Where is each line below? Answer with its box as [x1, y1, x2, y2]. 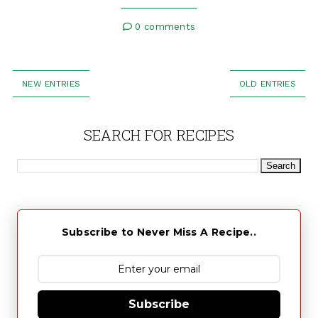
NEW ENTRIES [21, 79, 81, 89]
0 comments [132, 21, 196, 33]
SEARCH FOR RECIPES [83, 126, 235, 145]
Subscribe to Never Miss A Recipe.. [61, 226, 257, 239]
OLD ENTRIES [238, 79, 297, 89]
